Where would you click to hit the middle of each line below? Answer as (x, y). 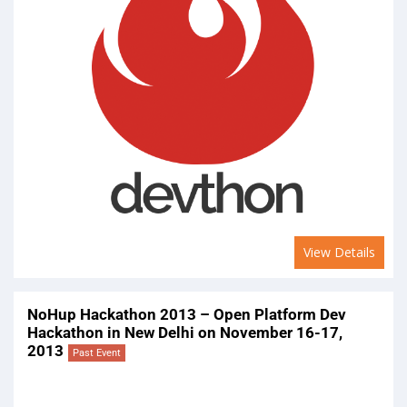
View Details (339, 252)
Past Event (97, 352)
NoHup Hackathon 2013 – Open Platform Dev (187, 314)
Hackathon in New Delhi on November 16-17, (185, 332)
